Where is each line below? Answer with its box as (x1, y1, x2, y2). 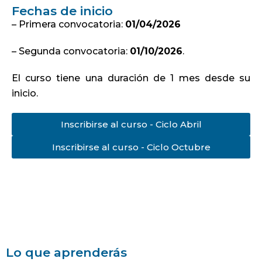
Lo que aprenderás (6, 245, 127, 260)
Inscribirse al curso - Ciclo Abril (60, 119, 202, 130)
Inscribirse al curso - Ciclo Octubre (51, 142, 211, 153)
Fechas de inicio (12, 4, 113, 18)
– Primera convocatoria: (12, 19, 125, 30)
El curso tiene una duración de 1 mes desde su (12, 73, 250, 84)
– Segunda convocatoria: (12, 46, 130, 57)
